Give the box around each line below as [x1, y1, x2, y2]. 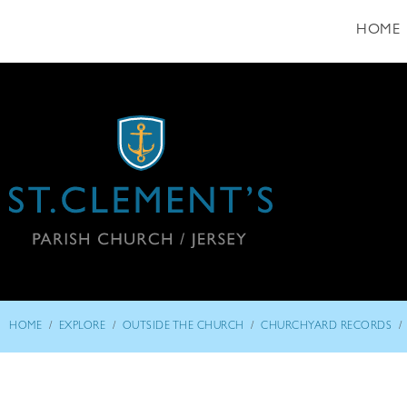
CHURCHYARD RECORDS [261, 322, 392, 333]
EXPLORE [58, 322, 105, 333]
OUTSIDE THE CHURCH [122, 322, 244, 333]
